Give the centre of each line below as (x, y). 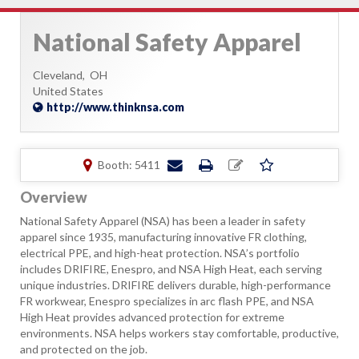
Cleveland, (61, 75)
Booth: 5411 (129, 165)
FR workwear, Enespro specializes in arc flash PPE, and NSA (167, 301)
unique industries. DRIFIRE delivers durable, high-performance (175, 285)
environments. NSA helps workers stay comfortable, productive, (179, 333)
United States (68, 91)
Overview (54, 197)
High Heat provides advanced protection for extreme (152, 317)
